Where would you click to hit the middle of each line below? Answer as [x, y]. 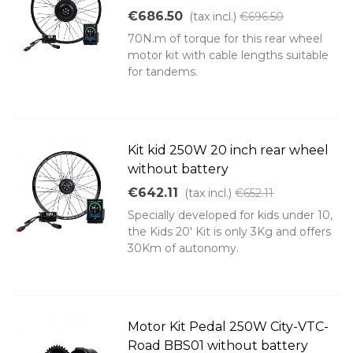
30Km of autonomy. [184, 249]
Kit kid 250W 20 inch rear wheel [229, 150]
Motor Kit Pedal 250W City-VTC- [229, 327]
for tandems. [163, 72]
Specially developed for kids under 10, [230, 216]
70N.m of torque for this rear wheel [225, 39]
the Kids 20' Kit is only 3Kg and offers [230, 232]
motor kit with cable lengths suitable [229, 56]
